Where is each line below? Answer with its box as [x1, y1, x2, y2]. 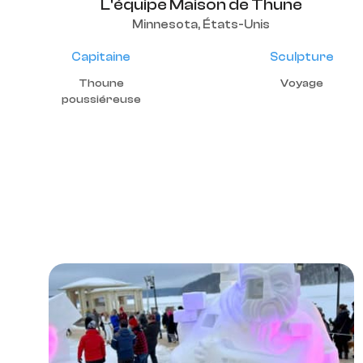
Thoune [78, 77, 124, 90]
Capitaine [71, 50, 130, 64]
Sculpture [270, 50, 334, 64]
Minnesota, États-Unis [132, 18, 270, 32]
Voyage [280, 77, 323, 90]
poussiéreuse [61, 93, 141, 106]
